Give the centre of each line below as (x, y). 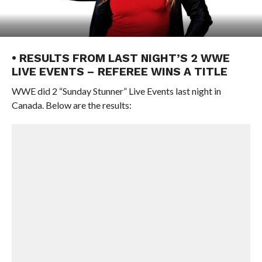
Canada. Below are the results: (71, 105)
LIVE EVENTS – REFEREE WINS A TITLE (119, 72)
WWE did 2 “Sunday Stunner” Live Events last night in (116, 91)
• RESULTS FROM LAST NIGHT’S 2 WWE (120, 58)
